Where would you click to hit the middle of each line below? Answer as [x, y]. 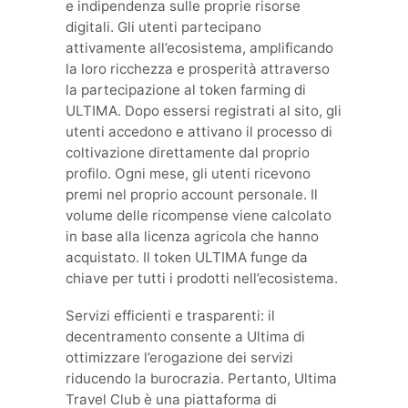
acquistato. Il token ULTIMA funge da [187, 258]
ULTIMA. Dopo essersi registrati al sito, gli [204, 111]
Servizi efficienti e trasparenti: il [170, 316]
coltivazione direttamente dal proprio [188, 153]
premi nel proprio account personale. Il [192, 195]
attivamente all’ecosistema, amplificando [199, 48]
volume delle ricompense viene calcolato [199, 216]
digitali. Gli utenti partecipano [163, 27]
